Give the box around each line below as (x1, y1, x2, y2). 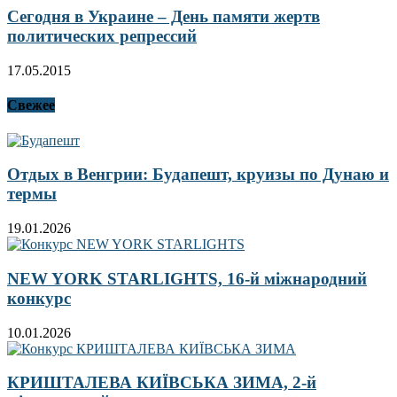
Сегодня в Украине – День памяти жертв (7, 7, 320, 27)
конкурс (7, 288, 71, 307)
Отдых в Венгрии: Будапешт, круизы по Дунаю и (7, 165, 389, 184)
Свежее (7, 97, 55, 113)
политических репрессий (7, 27, 197, 46)
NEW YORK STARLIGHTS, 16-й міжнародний (7, 269, 367, 288)
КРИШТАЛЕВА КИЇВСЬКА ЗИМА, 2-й (7, 373, 316, 393)
